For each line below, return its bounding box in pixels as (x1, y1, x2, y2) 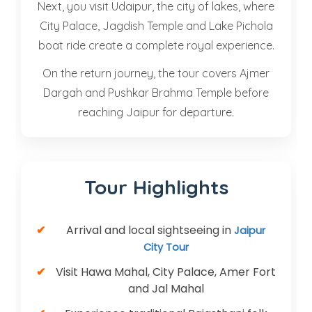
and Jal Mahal (127, 281, 204, 297)
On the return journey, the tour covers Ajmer (42, 66, 270, 80)
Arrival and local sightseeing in (66, 222, 234, 238)
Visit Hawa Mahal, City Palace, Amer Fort (56, 264, 276, 280)
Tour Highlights (84, 175, 228, 199)
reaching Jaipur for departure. (78, 105, 234, 119)
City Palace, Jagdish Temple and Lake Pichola (39, 19, 273, 33)
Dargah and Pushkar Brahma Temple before (43, 86, 269, 100)
